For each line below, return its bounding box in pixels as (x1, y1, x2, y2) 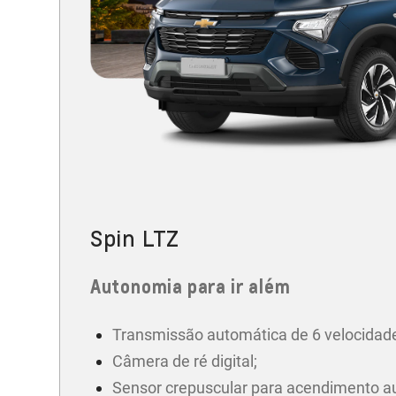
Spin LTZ (89, 224, 180, 253)
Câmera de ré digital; (111, 352, 257, 371)
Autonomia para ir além (89, 275, 291, 299)
